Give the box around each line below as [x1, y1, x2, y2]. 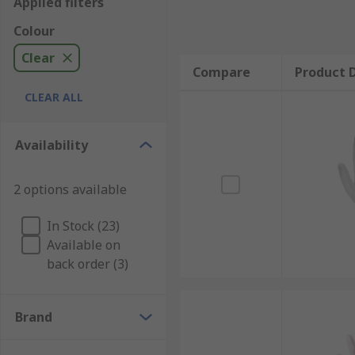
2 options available [13, 181, 127, 198]
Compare [192, 63, 250, 81]
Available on [47, 236, 120, 254]
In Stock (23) [47, 217, 120, 235]
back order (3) [47, 255, 128, 273]
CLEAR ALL [25, 90, 83, 105]
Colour [13, 22, 55, 40]
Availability [15, 136, 88, 154]
